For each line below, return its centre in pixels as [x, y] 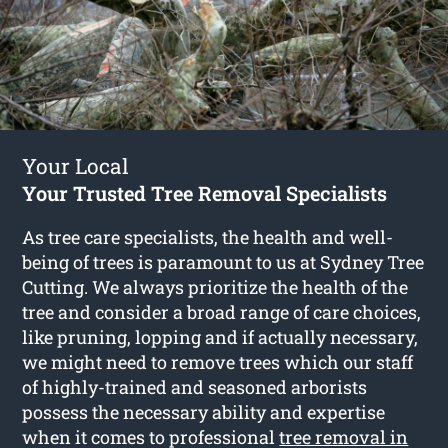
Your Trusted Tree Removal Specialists [205, 192]
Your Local [76, 165]
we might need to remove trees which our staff [218, 361]
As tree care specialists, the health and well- [208, 236]
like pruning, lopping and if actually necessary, [220, 336]
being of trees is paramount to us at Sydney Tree [223, 261]
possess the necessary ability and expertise [204, 411]
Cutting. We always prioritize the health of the [215, 286]
